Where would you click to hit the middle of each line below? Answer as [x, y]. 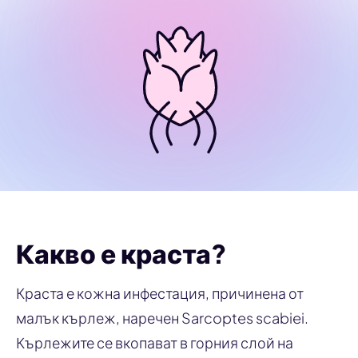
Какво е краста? [121, 253]
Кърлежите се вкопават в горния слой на [155, 342]
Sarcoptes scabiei [243, 317]
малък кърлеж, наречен [99, 317]
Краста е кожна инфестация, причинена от [160, 292]
